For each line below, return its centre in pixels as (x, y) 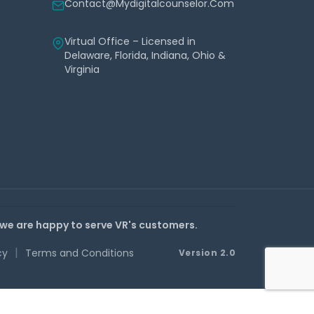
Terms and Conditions (79, 253)
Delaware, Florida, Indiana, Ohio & (145, 56)
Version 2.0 (207, 253)
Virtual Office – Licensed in (130, 42)
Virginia (82, 70)
